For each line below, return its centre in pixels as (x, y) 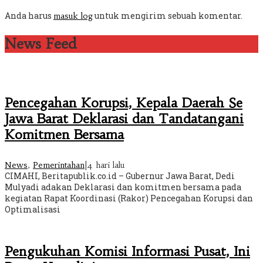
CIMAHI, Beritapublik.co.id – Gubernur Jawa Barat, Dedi (120, 176)
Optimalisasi (33, 210)
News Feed (41, 44)
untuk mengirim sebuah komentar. (168, 15)
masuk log (73, 16)
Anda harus (29, 15)
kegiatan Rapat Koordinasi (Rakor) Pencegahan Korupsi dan (129, 198)
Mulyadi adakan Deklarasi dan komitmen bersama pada (123, 187)
